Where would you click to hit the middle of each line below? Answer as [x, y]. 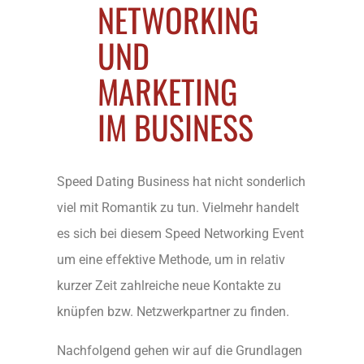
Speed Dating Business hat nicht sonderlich [181, 181]
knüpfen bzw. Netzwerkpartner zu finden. [173, 311]
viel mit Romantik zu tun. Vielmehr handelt [178, 207]
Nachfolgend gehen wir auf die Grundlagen [180, 350]
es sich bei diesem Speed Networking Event [180, 233]
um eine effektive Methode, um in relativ [171, 259]
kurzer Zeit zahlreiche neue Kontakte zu [169, 285]
